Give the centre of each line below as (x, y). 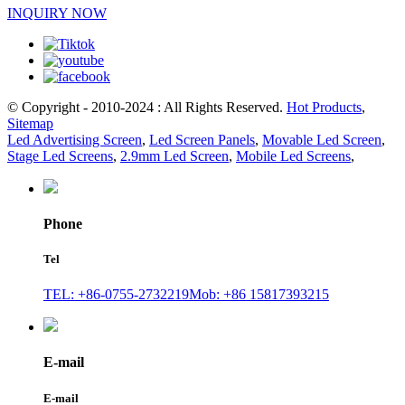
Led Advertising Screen (75, 139)
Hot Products (324, 107)
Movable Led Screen (322, 139)
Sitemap (30, 123)
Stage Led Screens (60, 155)
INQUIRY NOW (57, 13)
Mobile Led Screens (293, 155)
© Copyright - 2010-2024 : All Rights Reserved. (147, 107)
